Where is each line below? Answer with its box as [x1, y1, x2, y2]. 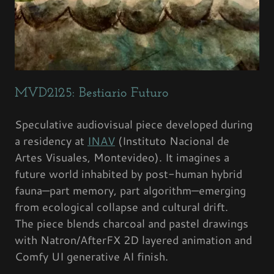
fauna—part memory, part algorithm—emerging [15, 182, 246, 199]
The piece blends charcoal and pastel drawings [15, 215, 248, 232]
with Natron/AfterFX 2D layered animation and [15, 232, 252, 248]
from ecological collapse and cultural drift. [15, 199, 228, 215]
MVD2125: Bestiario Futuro [15, 86, 168, 101]
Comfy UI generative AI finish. [15, 248, 168, 265]
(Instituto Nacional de [115, 133, 229, 149]
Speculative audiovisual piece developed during [15, 116, 253, 133]
